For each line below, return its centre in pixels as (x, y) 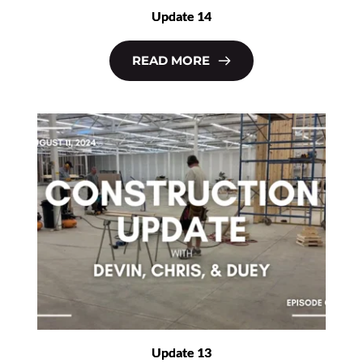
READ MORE (171, 61)
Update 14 (181, 16)
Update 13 (181, 352)
